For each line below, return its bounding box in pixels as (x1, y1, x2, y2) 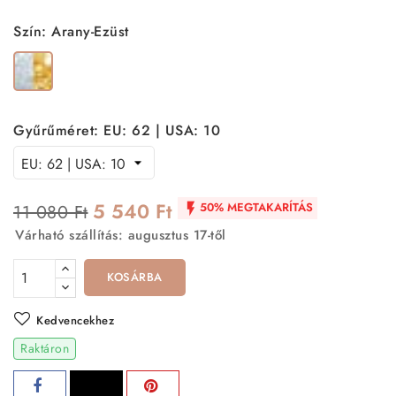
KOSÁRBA (107, 268, 163, 286)
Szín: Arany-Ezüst (13, 20, 129, 42)
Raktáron (20, 339, 69, 357)
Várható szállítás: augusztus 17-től (15, 225, 226, 245)
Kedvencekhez (36, 311, 114, 329)
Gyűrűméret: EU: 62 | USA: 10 (13, 119, 220, 141)
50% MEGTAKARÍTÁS (199, 198, 313, 216)
